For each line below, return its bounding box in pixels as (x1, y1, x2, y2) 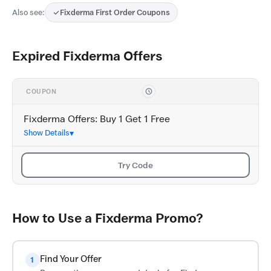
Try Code (118, 160, 153, 170)
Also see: (12, 8, 45, 17)
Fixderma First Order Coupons (60, 8, 170, 17)
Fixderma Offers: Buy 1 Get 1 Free (24, 114, 170, 125)
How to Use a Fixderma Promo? (12, 211, 203, 226)
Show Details (24, 128, 70, 137)
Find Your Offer (39, 253, 102, 264)
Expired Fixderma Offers (12, 49, 163, 64)
